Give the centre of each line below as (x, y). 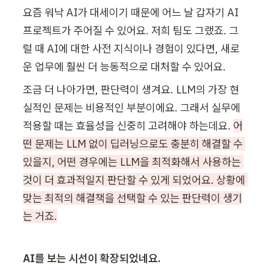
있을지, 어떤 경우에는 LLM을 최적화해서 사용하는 (132, 162)
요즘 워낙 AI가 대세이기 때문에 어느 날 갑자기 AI (131, 13)
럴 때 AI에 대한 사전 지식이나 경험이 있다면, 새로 (131, 49)
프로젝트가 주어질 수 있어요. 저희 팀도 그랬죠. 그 (131, 31)
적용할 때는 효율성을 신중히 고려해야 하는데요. (128, 126)
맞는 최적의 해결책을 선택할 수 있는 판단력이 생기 (133, 198)
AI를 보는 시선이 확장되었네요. (92, 259)
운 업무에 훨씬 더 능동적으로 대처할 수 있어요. (124, 67)
